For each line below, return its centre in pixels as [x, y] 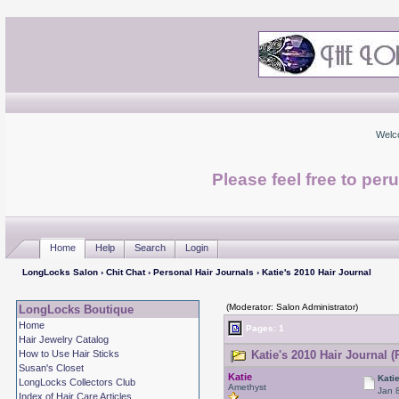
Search [150, 247]
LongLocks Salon [60, 272]
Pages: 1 [263, 328]
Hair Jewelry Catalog [64, 339]
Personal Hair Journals [203, 272]
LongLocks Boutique [76, 309]
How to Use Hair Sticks [69, 354]
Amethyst [247, 387]
